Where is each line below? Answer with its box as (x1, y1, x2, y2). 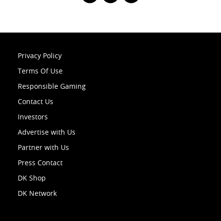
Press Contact (18, 158, 63, 167)
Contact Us (18, 97, 53, 106)
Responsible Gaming (18, 82, 86, 91)
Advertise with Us (18, 128, 75, 137)
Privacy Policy (18, 51, 62, 60)
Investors (18, 112, 48, 121)
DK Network (18, 189, 57, 198)
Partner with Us (18, 143, 69, 152)
